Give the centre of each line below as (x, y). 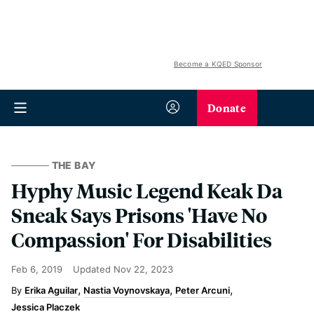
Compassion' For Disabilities (142, 239)
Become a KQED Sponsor (218, 64)
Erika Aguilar (51, 290)
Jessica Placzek (46, 307)
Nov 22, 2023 (143, 269)
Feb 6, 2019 (37, 269)
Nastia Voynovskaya (127, 290)
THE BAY (74, 165)
